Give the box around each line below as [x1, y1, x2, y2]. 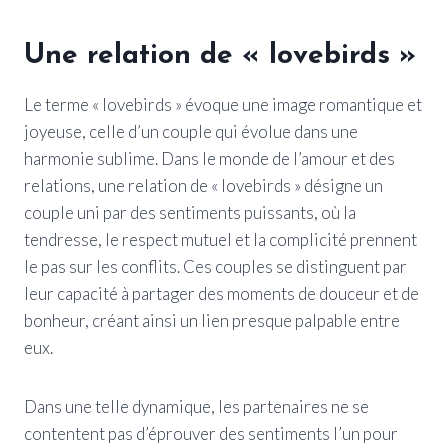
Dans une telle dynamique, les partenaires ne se [24, 395, 369, 417]
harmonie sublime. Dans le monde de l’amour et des [24, 147, 395, 169]
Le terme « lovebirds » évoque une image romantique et [24, 93, 422, 115]
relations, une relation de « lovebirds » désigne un [24, 174, 383, 196]
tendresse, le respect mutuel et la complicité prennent [24, 228, 417, 250]
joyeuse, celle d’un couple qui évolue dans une [24, 120, 358, 142]
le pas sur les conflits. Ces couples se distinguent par [24, 255, 407, 277]
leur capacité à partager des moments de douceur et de [24, 282, 419, 304]
